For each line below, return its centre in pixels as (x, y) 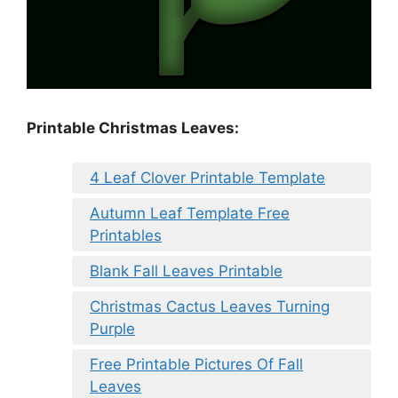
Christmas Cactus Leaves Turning (210, 306)
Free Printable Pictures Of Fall (196, 364)
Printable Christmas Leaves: (133, 128)
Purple (112, 328)
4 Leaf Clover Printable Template (207, 177)
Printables (126, 235)
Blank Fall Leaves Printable (186, 271)
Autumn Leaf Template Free (190, 213)
